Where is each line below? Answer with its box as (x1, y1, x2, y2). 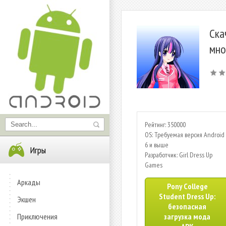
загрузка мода (164, 211, 210, 221)
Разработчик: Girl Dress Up (145, 150, 212, 159)
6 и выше (145, 140, 168, 149)
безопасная (168, 201, 206, 211)
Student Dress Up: (159, 191, 215, 201)
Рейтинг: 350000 (145, 120, 186, 129)
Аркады (17, 177, 40, 187)
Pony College (166, 181, 208, 191)
